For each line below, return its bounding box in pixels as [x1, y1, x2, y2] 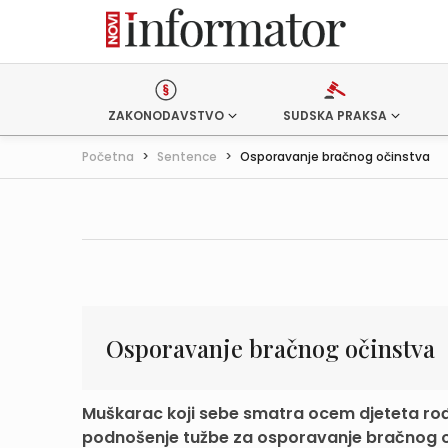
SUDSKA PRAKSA [282, 107, 387, 124]
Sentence [157, 148, 217, 165]
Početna [82, 148, 134, 165]
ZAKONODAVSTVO [108, 107, 224, 124]
